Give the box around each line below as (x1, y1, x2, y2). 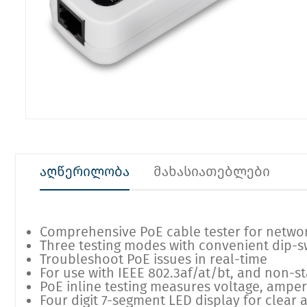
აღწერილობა (40, 163, 130, 180)
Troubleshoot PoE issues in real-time (40, 251, 267, 268)
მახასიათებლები (153, 163, 270, 180)
